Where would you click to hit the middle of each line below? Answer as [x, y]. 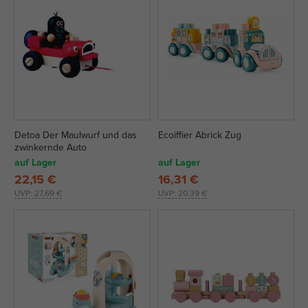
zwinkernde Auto [51, 147]
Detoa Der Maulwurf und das [76, 135]
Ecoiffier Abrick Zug [200, 135]
